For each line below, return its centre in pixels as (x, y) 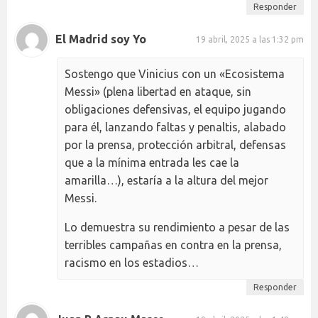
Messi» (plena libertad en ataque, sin (158, 91)
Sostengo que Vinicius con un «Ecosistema (175, 73)
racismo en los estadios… (132, 262)
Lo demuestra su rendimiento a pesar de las (177, 227)
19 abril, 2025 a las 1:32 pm (250, 40)
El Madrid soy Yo (101, 39)
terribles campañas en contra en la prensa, (173, 245)
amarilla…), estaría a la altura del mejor (166, 180)
